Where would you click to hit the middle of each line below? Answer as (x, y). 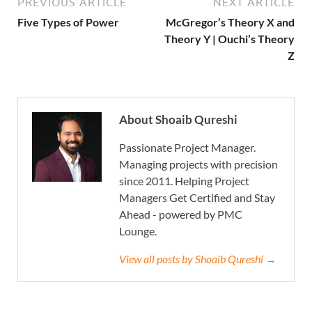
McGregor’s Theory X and (230, 22)
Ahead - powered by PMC (181, 214)
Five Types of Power (68, 22)
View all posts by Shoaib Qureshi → (198, 259)
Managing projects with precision (198, 164)
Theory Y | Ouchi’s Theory (229, 39)
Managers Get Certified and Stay (197, 198)
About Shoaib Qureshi (178, 120)
